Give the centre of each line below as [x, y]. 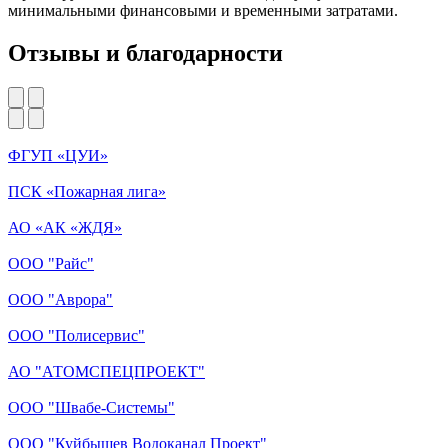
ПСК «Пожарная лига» [87, 191]
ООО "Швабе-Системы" [91, 407]
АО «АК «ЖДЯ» [65, 227]
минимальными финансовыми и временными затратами [201, 11]
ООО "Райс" [51, 263]
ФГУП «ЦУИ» [58, 155]
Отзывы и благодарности [145, 53]
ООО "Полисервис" [76, 335]
